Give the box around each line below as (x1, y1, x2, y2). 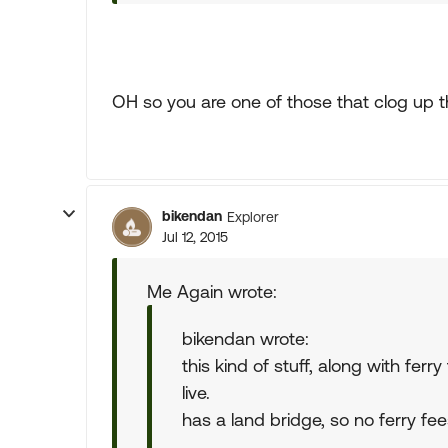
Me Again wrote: (147, 281, 277, 302)
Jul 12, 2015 (162, 229, 228, 245)
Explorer (227, 208, 279, 225)
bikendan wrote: (182, 328, 309, 349)
